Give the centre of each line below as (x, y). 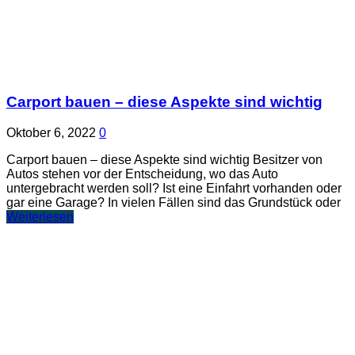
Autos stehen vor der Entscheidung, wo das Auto (142, 174)
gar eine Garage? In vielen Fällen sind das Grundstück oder (174, 203)
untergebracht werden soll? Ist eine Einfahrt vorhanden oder (174, 189)
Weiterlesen (40, 217)
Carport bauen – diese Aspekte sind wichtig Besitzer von (164, 160)
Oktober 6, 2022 (51, 133)
